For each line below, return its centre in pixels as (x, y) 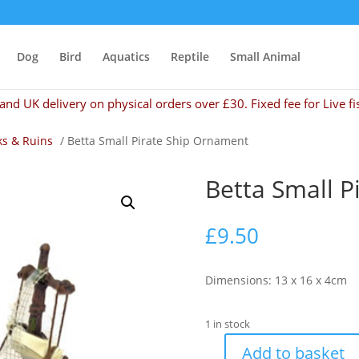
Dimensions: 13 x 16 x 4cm (276, 280)
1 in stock (227, 323)
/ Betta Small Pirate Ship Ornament (153, 141)
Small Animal (265, 56)
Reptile (190, 56)
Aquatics (126, 56)
